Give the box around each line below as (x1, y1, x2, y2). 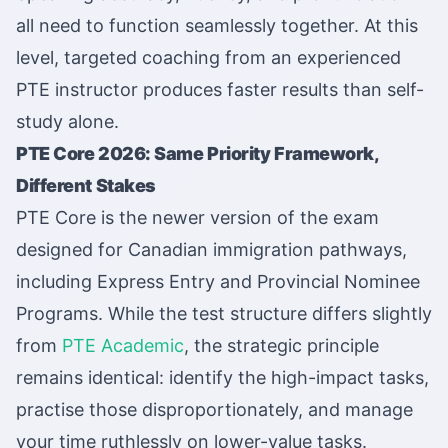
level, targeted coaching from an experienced (16, 47, 401, 69)
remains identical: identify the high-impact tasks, (16, 367, 429, 389)
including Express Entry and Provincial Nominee (16, 271, 420, 293)
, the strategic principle (184, 335, 379, 357)
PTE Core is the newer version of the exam (16, 207, 379, 229)
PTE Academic (62, 335, 184, 357)
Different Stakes (16, 175, 156, 197)
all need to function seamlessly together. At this (16, 15, 418, 37)
